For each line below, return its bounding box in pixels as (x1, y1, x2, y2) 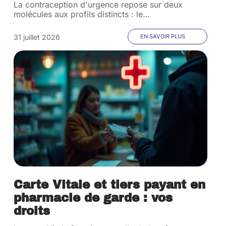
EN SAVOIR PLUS (140, 33, 185, 40)
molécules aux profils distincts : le (14, 9, 143, 19)
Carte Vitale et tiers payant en (14, 179, 206, 191)
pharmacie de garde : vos (14, 192, 173, 204)
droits (14, 205, 50, 217)
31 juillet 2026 (14, 33, 61, 41)
